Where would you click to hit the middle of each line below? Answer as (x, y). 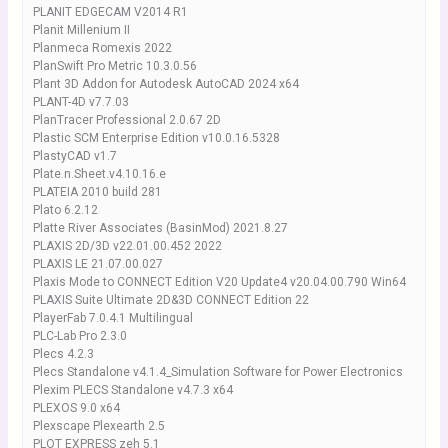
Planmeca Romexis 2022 (102, 48)
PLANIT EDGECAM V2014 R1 (110, 12)
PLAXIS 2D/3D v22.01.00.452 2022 (127, 246)
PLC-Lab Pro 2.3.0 (79, 336)
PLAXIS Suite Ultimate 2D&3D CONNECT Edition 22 (170, 300)
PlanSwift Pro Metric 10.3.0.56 (114, 66)
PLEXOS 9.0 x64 (76, 408)
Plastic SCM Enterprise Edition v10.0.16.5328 (156, 138)
